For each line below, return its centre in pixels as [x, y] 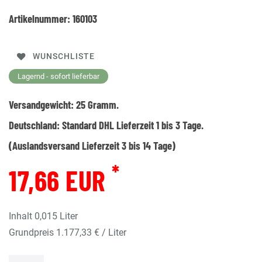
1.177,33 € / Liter [91, 232]
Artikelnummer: [41, 18]
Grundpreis [32, 232]
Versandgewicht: [42, 104]
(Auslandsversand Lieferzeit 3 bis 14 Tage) [92, 145]
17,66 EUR [60, 180]
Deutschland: [35, 125]
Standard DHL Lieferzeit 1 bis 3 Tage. [133, 125]
